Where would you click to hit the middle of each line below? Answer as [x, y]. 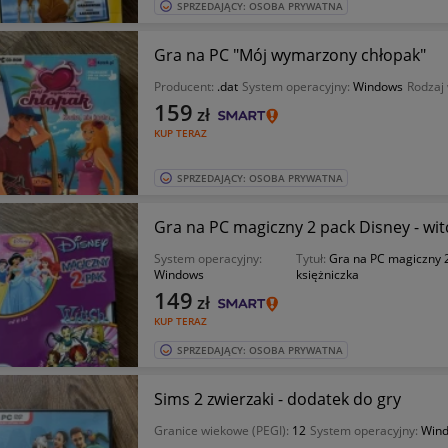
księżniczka [327, 274]
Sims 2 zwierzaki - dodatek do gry [277, 399]
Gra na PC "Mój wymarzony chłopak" [289, 55]
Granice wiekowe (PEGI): [222, 430]
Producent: [185, 86]
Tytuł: [312, 258]
